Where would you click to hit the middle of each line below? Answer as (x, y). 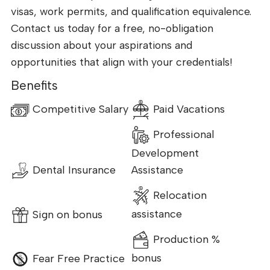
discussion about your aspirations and (102, 45)
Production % (185, 239)
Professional (183, 134)
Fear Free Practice (77, 258)
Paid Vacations (188, 109)
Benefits (34, 85)
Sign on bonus (66, 214)
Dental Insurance (73, 170)
